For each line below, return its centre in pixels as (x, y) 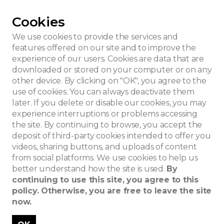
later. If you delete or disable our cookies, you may (109, 103)
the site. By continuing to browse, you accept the (107, 125)
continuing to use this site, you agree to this (105, 180)
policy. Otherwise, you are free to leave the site (112, 191)
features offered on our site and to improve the (104, 48)
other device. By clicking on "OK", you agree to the (109, 81)
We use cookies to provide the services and (95, 37)
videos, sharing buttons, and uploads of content (104, 147)
